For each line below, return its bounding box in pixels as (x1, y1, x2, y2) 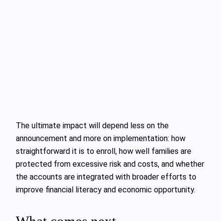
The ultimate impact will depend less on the (16, 121, 169, 131)
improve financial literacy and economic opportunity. (16, 185, 195, 195)
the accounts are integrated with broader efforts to (16, 172, 196, 182)
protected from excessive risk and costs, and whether (16, 159, 204, 169)
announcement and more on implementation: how (16, 134, 185, 144)
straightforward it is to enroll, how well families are (16, 147, 191, 156)
